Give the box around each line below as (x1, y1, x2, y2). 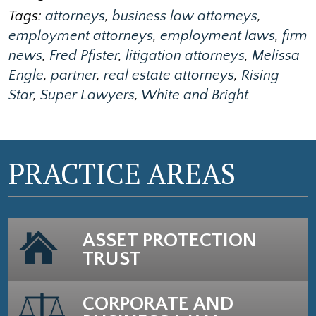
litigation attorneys (126, 47, 245, 63)
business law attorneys (112, 8, 257, 24)
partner (51, 67, 97, 83)
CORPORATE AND (83, 292, 233, 315)
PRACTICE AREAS (8, 154, 236, 192)
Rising (241, 67, 279, 83)
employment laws (160, 28, 275, 44)
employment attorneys (8, 28, 153, 44)
